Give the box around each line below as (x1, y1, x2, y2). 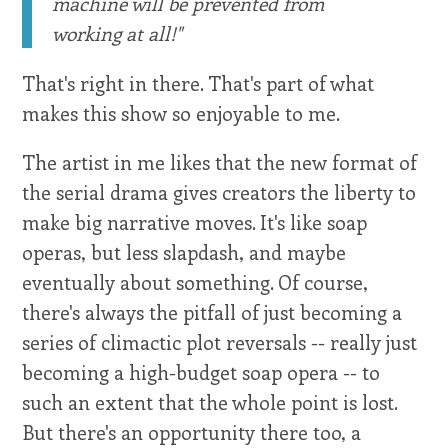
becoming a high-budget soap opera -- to (22, 358, 381, 385)
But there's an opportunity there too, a (22, 418, 362, 445)
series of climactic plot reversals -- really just (22, 328, 418, 355)
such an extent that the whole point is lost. (22, 388, 398, 415)
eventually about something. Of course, (22, 268, 369, 295)
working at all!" (52, 20, 183, 47)
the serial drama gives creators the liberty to (22, 178, 417, 205)
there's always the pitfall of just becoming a (22, 298, 403, 325)
